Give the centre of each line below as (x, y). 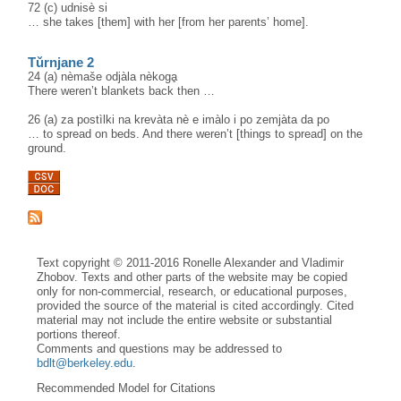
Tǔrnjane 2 (61, 63)
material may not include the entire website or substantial (185, 320)
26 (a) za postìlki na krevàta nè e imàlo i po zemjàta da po (179, 120)
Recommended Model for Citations (127, 388)
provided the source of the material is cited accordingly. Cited (196, 305)
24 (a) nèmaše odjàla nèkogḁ (103, 77)
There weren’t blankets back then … (122, 91)
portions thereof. (79, 334)
